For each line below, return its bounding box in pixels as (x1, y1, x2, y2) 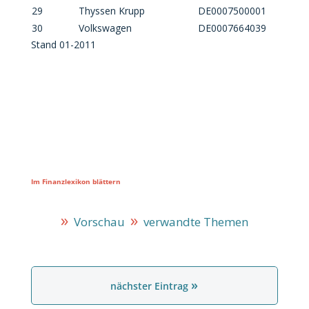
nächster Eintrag (110, 279, 192, 292)
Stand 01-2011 (30, 38, 96, 51)
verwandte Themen (137, 214, 248, 230)
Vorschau (68, 214, 125, 230)
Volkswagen (78, 21, 132, 34)
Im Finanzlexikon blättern (30, 177, 121, 186)
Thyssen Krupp (78, 4, 145, 17)
